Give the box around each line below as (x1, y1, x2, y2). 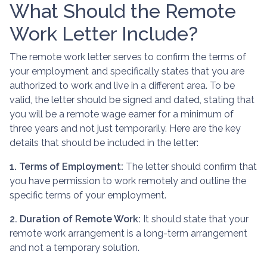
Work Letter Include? (10, 22, 198, 45)
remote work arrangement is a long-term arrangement (10, 227, 247, 239)
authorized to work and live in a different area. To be (10, 79, 235, 91)
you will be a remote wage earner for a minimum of (10, 108, 234, 120)
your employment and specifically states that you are (10, 65, 244, 77)
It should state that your (141, 213, 249, 225)
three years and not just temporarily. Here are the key (10, 122, 241, 134)
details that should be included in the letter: (10, 136, 198, 148)
